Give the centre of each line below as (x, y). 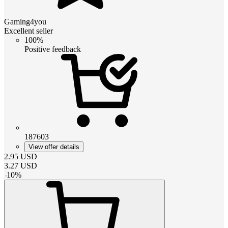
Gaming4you (25, 21)
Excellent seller (28, 31)
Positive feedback (53, 49)
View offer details (54, 147)
